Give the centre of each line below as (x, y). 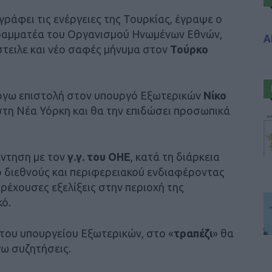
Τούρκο (189, 49)
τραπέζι (193, 233)
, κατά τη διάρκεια (175, 156)
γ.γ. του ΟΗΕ (99, 156)
